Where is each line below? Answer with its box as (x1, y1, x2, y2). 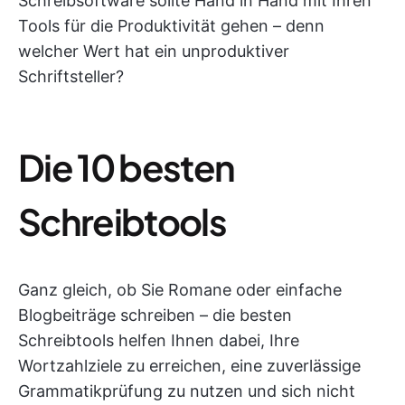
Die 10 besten (18, 144, 235, 190)
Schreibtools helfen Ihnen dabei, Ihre (18, 331, 299, 350)
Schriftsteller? (18, 67, 124, 86)
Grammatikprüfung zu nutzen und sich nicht (18, 381, 355, 400)
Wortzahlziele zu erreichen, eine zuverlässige (18, 356, 361, 375)
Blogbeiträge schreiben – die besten (18, 306, 292, 325)
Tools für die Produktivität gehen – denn (18, 16, 325, 35)
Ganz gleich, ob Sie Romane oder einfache (18, 280, 342, 299)
